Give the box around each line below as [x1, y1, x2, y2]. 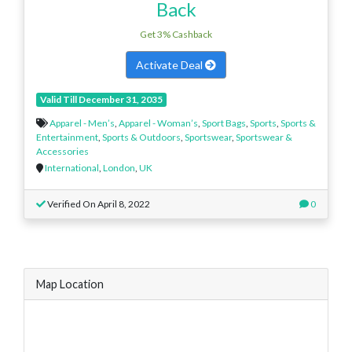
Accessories [36, 145, 89, 157]
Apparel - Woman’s [119, 116, 198, 129]
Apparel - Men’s [49, 116, 115, 129]
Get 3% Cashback [140, 27, 212, 40]
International [45, 161, 99, 174]
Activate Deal [136, 57, 205, 71]
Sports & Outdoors [102, 130, 181, 143]
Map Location [36, 277, 104, 291]
